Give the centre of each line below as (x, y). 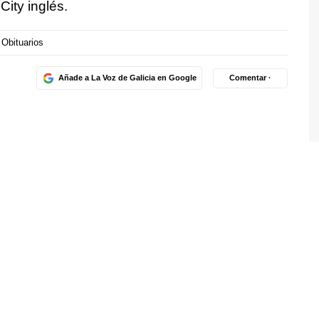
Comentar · (250, 78)
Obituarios (22, 43)
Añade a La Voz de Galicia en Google (127, 78)
